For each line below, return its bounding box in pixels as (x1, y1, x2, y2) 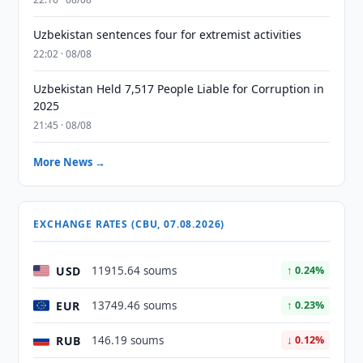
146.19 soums (92, 333, 164, 348)
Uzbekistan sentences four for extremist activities (33, 27, 302, 42)
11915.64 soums (92, 263, 177, 278)
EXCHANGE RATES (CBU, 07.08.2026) (33, 217, 225, 231)
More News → (33, 155, 106, 169)
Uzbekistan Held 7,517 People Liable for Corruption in (33, 81, 325, 96)
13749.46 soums (92, 298, 177, 313)
